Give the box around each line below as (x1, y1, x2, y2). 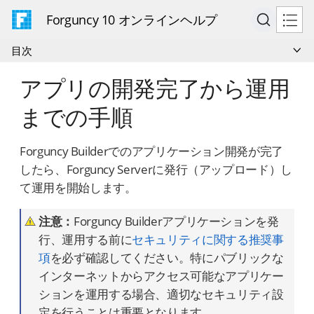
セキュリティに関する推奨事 (132, 231, 284, 247)
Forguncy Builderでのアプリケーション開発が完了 (20, 143, 283, 159)
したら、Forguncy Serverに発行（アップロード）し (20, 161, 292, 177)
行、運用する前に (39, 231, 132, 247)
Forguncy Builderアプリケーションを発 (73, 213, 279, 229)
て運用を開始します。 (20, 179, 137, 196)
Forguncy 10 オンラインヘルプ (46, 11, 217, 28)
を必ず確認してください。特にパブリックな (50, 250, 284, 266)
